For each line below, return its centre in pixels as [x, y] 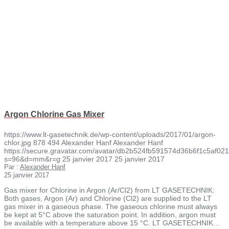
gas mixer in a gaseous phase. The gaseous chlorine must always [111, 206]
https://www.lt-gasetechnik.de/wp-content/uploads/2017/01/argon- [110, 134]
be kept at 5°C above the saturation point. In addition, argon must [110, 214]
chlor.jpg [18, 142]
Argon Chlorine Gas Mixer [54, 114]
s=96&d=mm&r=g [32, 159]
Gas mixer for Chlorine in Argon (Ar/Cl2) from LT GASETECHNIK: [109, 190]
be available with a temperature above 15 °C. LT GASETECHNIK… [112, 223]
